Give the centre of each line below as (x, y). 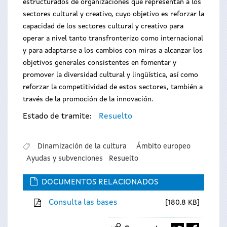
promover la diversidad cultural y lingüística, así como (110, 75)
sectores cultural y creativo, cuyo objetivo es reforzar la (113, 14)
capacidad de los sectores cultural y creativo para (103, 26)
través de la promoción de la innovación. (88, 99)
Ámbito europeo (163, 146)
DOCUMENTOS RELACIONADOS (100, 183)
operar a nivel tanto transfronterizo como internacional (113, 39)
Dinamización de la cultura (82, 146)
